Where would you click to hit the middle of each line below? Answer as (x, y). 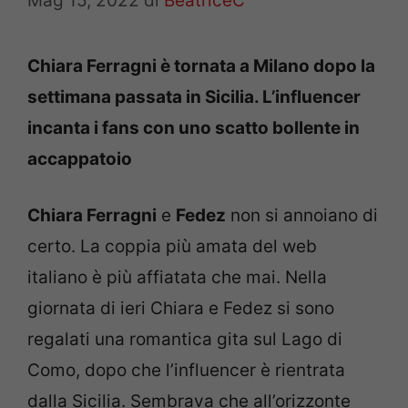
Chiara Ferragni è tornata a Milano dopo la (201, 66)
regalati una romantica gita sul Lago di (185, 339)
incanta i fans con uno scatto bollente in (194, 127)
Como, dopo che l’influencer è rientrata (186, 370)
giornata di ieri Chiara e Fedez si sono (181, 308)
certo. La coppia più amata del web (172, 246)
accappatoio (80, 158)
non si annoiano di (302, 215)
